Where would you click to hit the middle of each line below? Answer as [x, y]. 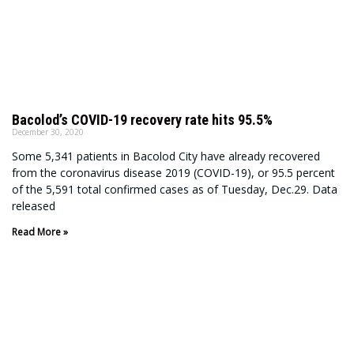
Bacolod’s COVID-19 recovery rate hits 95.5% [142, 120]
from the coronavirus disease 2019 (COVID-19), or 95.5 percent [173, 173]
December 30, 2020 [48, 132]
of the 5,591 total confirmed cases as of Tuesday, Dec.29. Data [175, 190]
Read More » [40, 232]
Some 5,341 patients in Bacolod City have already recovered [166, 156]
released [34, 206]
